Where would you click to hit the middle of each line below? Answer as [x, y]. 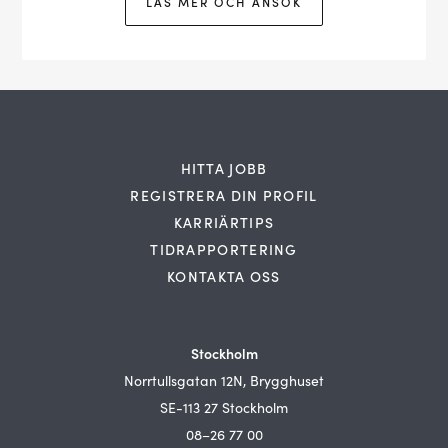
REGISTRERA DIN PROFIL [224, 195]
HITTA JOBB [224, 168]
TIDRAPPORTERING [224, 249]
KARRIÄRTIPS [224, 222]
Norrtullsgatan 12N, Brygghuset [224, 380]
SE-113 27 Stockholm [224, 407]
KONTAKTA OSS [224, 276]
